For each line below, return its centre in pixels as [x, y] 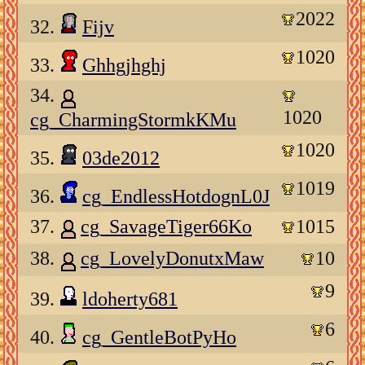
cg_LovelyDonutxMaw [172, 259]
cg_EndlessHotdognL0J [176, 196]
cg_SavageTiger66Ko [166, 226]
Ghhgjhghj [124, 66]
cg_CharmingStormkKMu [133, 119]
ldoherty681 [130, 299]
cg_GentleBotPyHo [159, 337]
